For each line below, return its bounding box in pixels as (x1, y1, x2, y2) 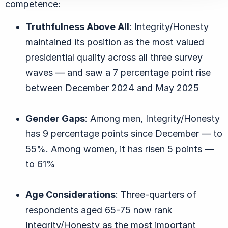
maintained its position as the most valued (25, 37, 204, 48)
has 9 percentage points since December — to (25, 128, 222, 139)
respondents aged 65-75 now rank (25, 205, 173, 216)
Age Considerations (25, 189, 116, 201)
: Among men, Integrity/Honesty (85, 113, 220, 124)
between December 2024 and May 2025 (25, 82, 199, 94)
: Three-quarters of (116, 189, 196, 201)
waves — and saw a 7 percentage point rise (25, 67, 211, 78)
